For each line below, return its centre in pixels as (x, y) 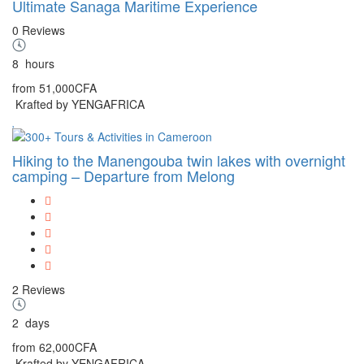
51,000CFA (68, 87)
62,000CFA (68, 347)
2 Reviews (39, 289)
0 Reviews (39, 30)
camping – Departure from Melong (123, 175)
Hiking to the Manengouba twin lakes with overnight (179, 160)
